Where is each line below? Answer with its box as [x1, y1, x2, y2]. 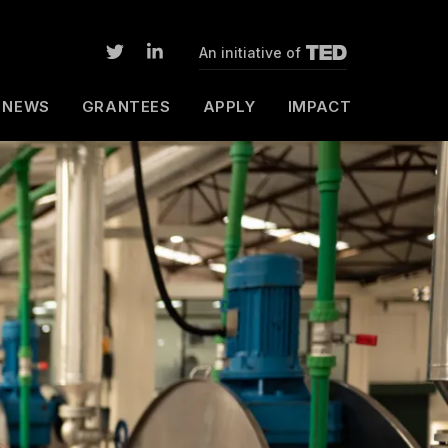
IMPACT [287, 97, 352, 116]
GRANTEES [81, 97, 171, 116]
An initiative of [199, 44, 302, 61]
